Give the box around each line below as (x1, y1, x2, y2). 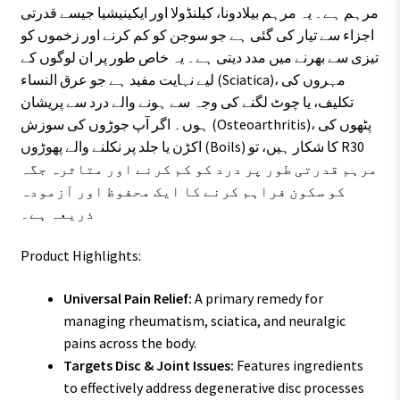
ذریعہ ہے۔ (20, 204, 95, 222)
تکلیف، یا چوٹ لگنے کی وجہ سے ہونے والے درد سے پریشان (20, 92, 354, 111)
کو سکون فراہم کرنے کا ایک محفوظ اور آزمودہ (20, 181, 346, 200)
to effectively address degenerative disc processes (62, 378, 364, 396)
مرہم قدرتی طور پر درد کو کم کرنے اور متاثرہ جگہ (20, 159, 378, 178)
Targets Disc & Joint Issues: (62, 355, 234, 374)
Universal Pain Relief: (62, 288, 192, 307)
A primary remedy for (191, 288, 323, 307)
